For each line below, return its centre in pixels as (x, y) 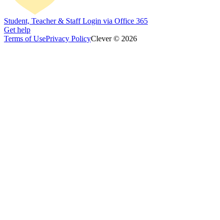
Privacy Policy (68, 38)
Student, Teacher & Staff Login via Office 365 (76, 21)
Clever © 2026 (114, 38)
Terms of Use (25, 38)
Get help (17, 29)
